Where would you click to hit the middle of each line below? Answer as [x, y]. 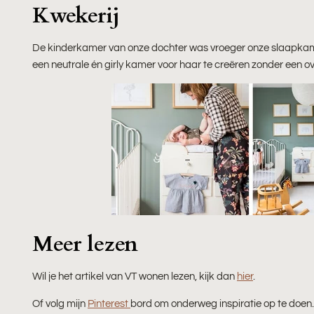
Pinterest [109, 304]
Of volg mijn [60, 304]
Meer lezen [85, 244]
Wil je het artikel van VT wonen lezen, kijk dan [135, 276]
